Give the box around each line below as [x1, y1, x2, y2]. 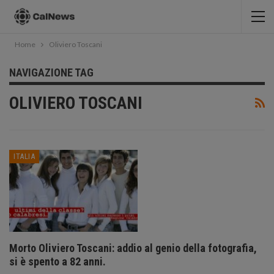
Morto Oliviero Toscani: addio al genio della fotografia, [9, 242, 257, 255]
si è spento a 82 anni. [9, 255, 106, 268]
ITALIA [13, 151, 35, 161]
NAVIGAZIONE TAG [9, 66, 94, 79]
